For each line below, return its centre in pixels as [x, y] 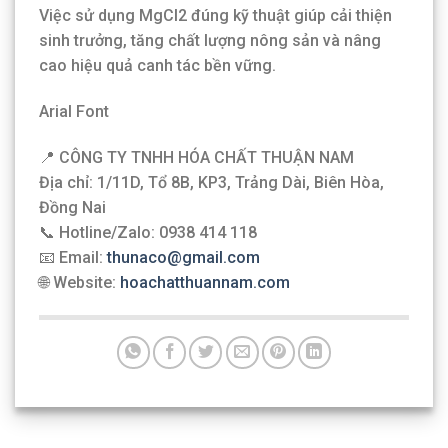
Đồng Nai [72, 207]
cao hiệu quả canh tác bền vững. [157, 66]
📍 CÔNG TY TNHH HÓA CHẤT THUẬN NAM [196, 157]
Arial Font [74, 111]
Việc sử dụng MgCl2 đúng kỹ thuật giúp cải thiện [215, 16]
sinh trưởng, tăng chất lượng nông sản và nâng [210, 41]
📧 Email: [73, 257]
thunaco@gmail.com [183, 257]
